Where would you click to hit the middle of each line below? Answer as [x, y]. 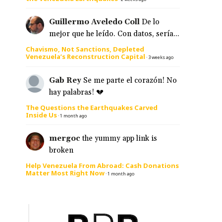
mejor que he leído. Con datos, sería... [114, 34]
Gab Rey [65, 80]
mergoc [64, 139]
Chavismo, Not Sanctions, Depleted [85, 49]
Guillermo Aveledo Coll [94, 22]
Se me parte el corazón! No [130, 80]
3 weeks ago [161, 57]
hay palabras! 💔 [76, 92]
